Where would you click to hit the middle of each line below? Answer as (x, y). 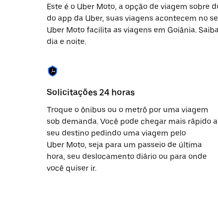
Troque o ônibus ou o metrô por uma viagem (127, 110)
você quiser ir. (72, 168)
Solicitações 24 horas (91, 92)
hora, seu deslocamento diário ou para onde (127, 156)
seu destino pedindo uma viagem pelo (116, 133)
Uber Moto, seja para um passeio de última (124, 145)
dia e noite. (66, 42)
